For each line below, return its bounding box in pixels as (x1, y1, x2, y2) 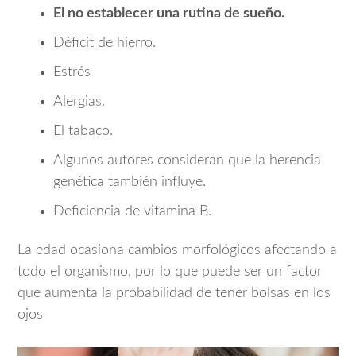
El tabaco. (53, 123, 113, 138)
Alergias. (53, 94, 105, 109)
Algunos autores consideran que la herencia (53, 153, 321, 168)
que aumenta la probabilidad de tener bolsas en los (17, 286, 331, 301)
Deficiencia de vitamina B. (53, 203, 211, 219)
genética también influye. (53, 174, 206, 189)
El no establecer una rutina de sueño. (53, 6, 284, 21)
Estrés (53, 64, 91, 79)
